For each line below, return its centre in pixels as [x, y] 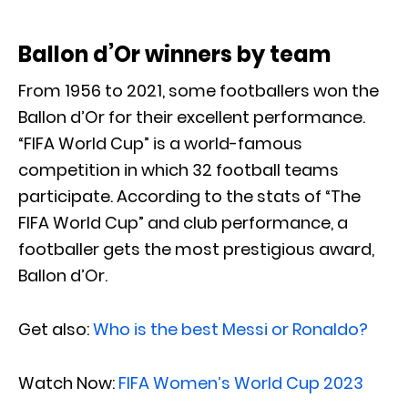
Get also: [56, 330]
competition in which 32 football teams [178, 170]
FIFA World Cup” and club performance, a [183, 223]
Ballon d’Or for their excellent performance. [192, 117]
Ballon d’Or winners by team [174, 55]
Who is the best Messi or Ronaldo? [230, 330]
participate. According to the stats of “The [189, 197]
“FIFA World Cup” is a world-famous [160, 144]
